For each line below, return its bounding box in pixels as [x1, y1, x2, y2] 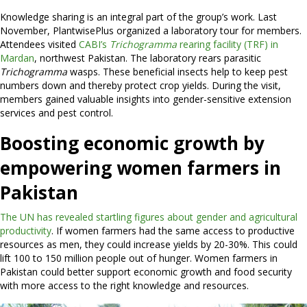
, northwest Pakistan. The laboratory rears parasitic [34, 51, 261, 65]
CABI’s [79, 38, 110, 51]
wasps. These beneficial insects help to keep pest [67, 65, 288, 79]
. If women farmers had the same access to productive [51, 224, 295, 238]
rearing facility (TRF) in [177, 38, 278, 51]
